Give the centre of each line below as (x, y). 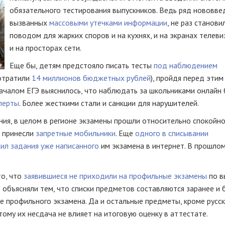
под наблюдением (186, 65)
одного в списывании (172, 133)
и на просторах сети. (46, 48)
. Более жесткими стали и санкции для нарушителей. (109, 103)
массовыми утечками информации (108, 23)
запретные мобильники (76, 133)
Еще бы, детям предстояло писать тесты (82, 65)
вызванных (29, 23)
